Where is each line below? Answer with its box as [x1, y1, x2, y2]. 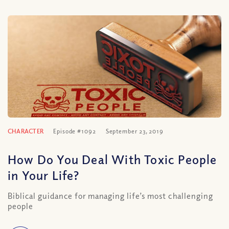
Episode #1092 [53, 127, 96, 135]
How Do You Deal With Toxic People [8, 151, 217, 167]
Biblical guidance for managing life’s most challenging [8, 190, 213, 201]
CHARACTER [8, 127, 44, 135]
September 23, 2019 [105, 127, 164, 135]
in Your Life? [8, 167, 80, 182]
